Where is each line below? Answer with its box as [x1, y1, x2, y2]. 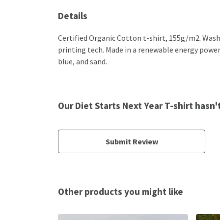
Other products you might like [58, 185, 183, 197]
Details [58, 9, 87, 22]
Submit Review [105, 136, 158, 146]
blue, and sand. [58, 56, 107, 66]
